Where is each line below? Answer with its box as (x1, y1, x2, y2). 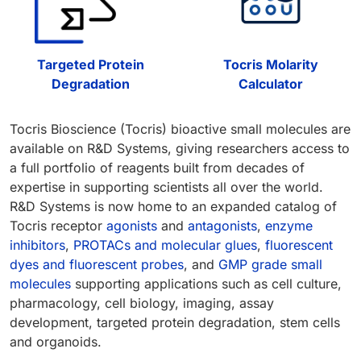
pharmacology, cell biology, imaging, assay (10, 295, 274, 312)
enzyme (265, 218, 313, 234)
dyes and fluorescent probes (10, 256, 184, 273)
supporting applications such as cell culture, (71, 276, 342, 293)
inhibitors (10, 237, 65, 254)
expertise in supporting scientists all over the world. (10, 179, 323, 196)
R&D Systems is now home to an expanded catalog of (10, 198, 337, 215)
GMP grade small (218, 256, 322, 273)
